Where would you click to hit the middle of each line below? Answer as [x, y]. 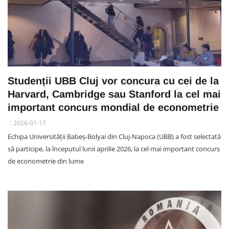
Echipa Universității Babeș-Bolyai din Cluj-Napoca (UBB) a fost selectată [114, 137]
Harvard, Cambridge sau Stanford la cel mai [114, 94]
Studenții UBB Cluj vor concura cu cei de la [113, 81]
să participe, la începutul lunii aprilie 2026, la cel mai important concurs [114, 149]
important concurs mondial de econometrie [113, 108]
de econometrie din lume [46, 161]
